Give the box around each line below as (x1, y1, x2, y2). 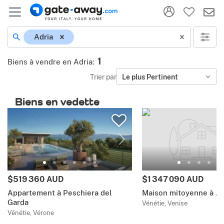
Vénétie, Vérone (7, 209, 54, 217)
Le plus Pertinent (122, 72, 178, 81)
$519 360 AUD (7, 174, 64, 184)
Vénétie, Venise (141, 199, 187, 207)
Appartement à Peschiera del (7, 188, 112, 197)
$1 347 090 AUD (141, 174, 204, 184)
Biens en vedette (15, 95, 99, 108)
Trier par (90, 72, 116, 81)
